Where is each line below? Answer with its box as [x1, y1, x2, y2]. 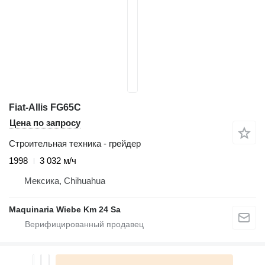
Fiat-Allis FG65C [9, 102, 81, 112]
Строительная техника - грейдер [9, 138, 141, 148]
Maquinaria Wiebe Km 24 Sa [9, 205, 121, 214]
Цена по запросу [9, 118, 80, 128]
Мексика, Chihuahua [24, 176, 105, 186]
